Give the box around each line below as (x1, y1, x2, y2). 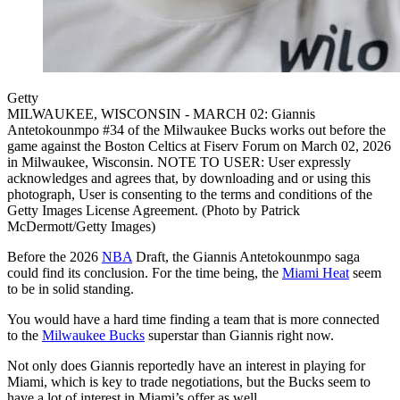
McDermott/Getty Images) (7, 219, 155, 235)
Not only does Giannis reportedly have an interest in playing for (7, 358, 365, 374)
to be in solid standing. (7, 281, 134, 297)
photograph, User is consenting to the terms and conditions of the (7, 187, 372, 203)
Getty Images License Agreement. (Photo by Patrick (7, 203, 300, 219)
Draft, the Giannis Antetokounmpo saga (132, 249, 360, 265)
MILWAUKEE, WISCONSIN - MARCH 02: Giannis (7, 106, 315, 122)
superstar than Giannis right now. (145, 328, 334, 344)
